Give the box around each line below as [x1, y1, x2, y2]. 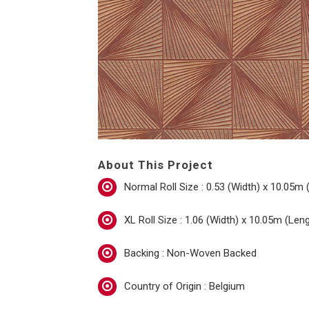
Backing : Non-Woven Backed [124, 247, 257, 259]
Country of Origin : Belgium [124, 280, 245, 292]
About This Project [98, 158, 213, 172]
